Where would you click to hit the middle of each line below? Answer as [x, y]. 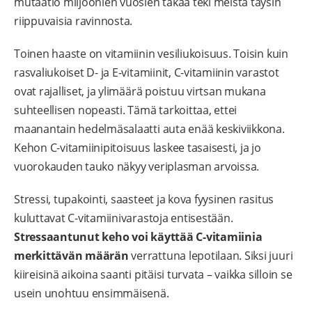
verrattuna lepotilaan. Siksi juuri [211, 255]
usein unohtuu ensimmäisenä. [92, 293]
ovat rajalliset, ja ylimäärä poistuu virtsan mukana [140, 91]
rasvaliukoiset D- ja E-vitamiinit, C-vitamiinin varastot [147, 72]
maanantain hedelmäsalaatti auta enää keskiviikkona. [149, 128]
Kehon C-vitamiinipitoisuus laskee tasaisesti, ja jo [138, 147]
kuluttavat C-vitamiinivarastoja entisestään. [124, 218]
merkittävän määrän [71, 255]
